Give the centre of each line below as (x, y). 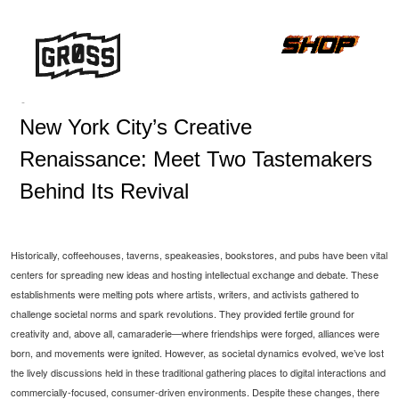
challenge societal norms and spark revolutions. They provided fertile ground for (183, 313)
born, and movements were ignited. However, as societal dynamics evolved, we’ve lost (198, 353)
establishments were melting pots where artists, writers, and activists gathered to (185, 294)
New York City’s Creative (136, 127)
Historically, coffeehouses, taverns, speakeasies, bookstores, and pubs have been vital (199, 255)
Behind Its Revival (105, 191)
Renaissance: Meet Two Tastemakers (196, 159)
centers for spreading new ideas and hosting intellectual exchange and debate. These (195, 274)
